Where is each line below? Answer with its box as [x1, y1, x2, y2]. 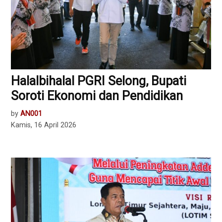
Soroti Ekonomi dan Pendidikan [11, 88, 183, 103]
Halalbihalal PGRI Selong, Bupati [11, 73, 187, 88]
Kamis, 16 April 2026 [11, 120, 77, 129]
